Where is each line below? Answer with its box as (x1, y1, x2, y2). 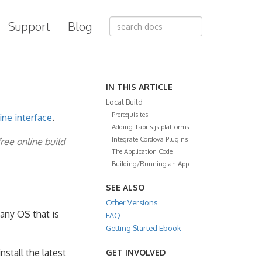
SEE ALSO (106, 182, 144, 192)
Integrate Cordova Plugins (112, 135, 188, 143)
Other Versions (106, 198, 157, 207)
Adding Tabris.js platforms (112, 122, 189, 131)
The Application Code (112, 147, 173, 156)
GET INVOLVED (106, 247, 166, 257)
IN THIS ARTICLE (106, 82, 173, 92)
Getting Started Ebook (106, 223, 181, 233)
